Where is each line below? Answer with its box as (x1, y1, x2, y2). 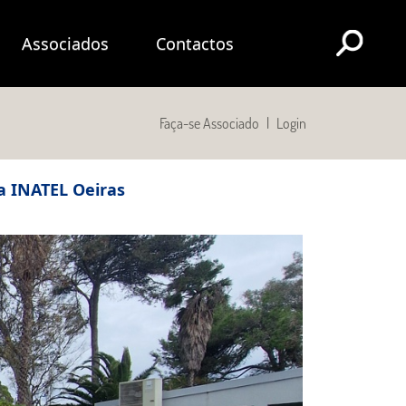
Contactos (155, 32, 234, 54)
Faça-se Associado (159, 114, 259, 132)
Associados (22, 32, 110, 54)
